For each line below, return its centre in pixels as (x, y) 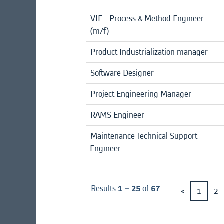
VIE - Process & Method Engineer (147, 18)
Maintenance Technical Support (144, 136)
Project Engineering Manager (141, 94)
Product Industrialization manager (149, 52)
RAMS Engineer (117, 115)
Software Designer (122, 73)
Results (104, 188)
